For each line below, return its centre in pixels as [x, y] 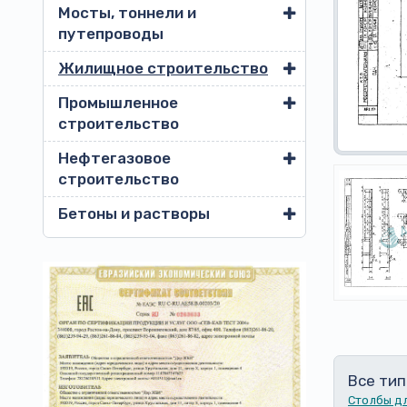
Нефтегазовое [114, 158]
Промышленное [118, 103]
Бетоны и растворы [134, 213]
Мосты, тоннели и [127, 13]
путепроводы [111, 34]
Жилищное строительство [163, 68]
